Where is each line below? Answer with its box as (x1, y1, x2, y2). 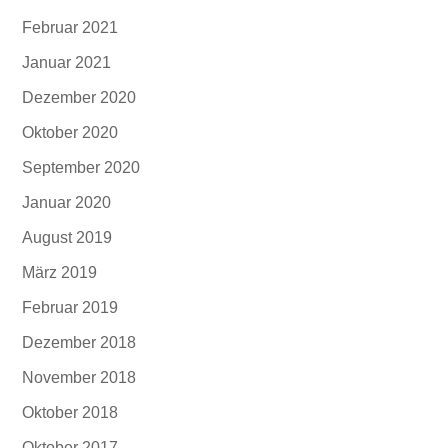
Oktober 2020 (22, 124, 119, 141)
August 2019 (22, 229, 113, 246)
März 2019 (22, 264, 98, 281)
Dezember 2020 (22, 89, 137, 106)
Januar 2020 (22, 194, 112, 211)
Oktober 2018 (22, 404, 119, 421)
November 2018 (22, 369, 137, 386)
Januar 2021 (22, 54, 112, 71)
